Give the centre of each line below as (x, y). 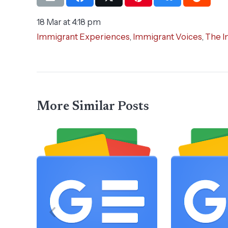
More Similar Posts (93, 107)
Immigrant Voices (167, 37)
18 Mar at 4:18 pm (69, 22)
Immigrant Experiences (83, 37)
